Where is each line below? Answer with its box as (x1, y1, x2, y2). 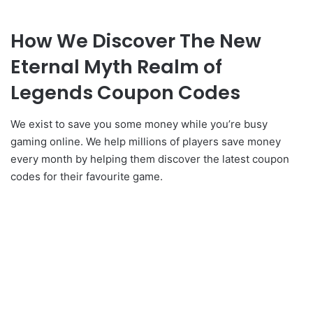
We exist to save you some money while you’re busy (10, 117, 268, 131)
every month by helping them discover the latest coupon (10, 152, 289, 166)
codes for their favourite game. (10, 169, 163, 183)
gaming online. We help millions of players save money (10, 134, 281, 148)
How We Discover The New (10, 28, 261, 54)
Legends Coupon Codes (10, 80, 240, 106)
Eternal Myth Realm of (10, 54, 222, 80)
